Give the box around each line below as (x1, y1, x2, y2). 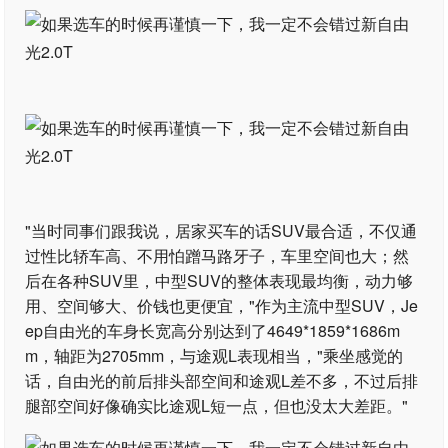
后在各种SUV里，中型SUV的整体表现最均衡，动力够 (25, 269, 414, 292)
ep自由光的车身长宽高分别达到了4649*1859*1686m (25, 319, 401, 342)
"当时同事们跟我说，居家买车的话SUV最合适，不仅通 (25, 219, 418, 242)
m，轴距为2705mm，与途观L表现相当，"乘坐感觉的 (25, 344, 404, 367)
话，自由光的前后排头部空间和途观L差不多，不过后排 (25, 369, 419, 392)
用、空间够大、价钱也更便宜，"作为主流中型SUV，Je (25, 294, 419, 317)
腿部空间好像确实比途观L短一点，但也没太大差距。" (25, 394, 409, 417)
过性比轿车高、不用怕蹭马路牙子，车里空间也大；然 (25, 244, 410, 267)
